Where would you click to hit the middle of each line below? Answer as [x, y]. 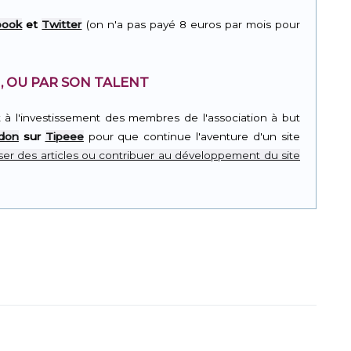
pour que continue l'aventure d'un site [192, 136]
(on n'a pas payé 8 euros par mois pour [191, 24]
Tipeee [64, 136]
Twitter [62, 24]
